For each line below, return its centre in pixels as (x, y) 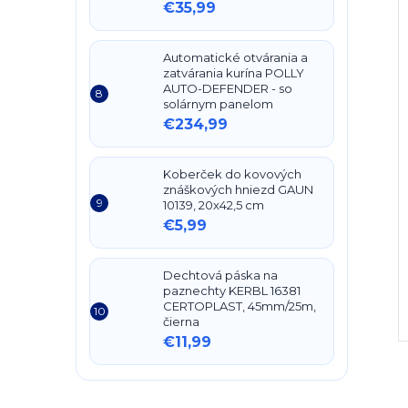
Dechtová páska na (220, 275)
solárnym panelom (218, 104)
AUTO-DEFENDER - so (228, 88)
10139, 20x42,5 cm (214, 205)
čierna (181, 321)
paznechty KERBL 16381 (232, 291)
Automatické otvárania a (235, 57)
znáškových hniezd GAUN (238, 189)
